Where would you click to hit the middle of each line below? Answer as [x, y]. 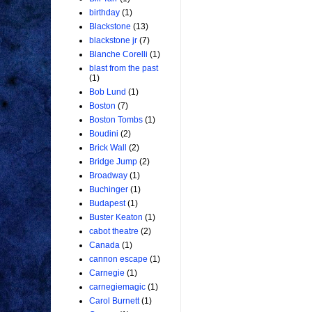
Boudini [104, 134]
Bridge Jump [113, 162]
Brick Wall [108, 148]
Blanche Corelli [118, 55]
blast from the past [124, 69]
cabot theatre [114, 232]
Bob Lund [108, 92]
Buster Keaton [116, 218]
